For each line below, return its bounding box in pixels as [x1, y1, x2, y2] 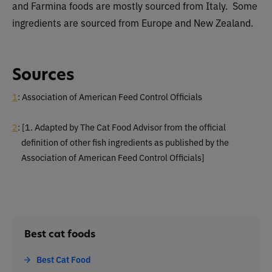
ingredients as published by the [106, 135, 229, 148]
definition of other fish [21, 135, 106, 148]
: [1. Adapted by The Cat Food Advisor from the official [18, 120, 226, 133]
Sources [12, 63, 75, 85]
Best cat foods [24, 226, 95, 240]
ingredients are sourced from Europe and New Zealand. [12, 16, 253, 30]
